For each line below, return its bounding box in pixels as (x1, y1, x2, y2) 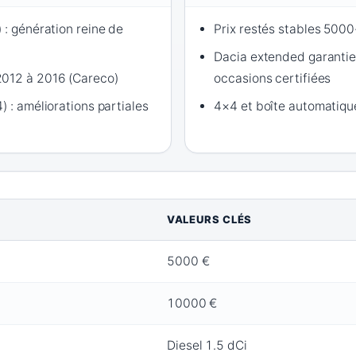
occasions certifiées (214, 71, 331, 87)
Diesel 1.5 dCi (167, 338, 247, 354)
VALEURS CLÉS (167, 213, 252, 226)
